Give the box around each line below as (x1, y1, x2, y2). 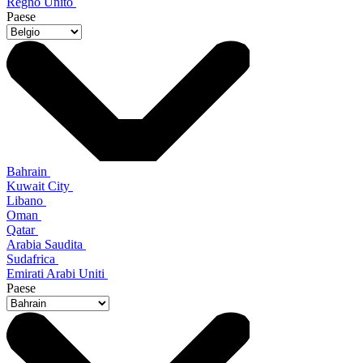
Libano (6, 193, 46, 207)
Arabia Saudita (6, 237, 86, 251)
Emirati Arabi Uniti (6, 266, 108, 280)
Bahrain (6, 164, 50, 178)
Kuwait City (6, 178, 73, 193)
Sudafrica (6, 251, 58, 266)
